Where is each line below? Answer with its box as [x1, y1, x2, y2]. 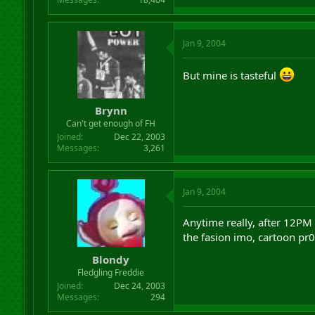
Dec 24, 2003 [113, 279, 165, 292]
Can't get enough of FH [66, 117, 156, 129]
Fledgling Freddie [77, 266, 145, 278]
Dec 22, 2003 [113, 131, 165, 143]
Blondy [92, 252, 130, 266]
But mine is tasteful [182, 67, 279, 82]
